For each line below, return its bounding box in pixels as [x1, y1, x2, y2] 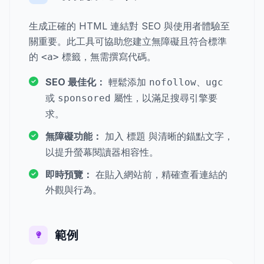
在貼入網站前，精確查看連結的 [93, 169, 227, 180]
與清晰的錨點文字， [146, 130, 233, 142]
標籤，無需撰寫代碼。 [59, 51, 156, 62]
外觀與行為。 [45, 184, 102, 196]
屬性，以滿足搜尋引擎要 [111, 92, 217, 104]
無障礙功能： [45, 130, 102, 142]
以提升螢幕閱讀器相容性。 [45, 146, 159, 158]
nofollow [149, 77, 196, 88]
